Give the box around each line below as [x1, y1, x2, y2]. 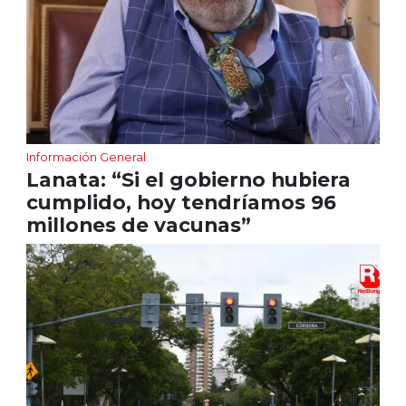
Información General [25, 150, 146, 165]
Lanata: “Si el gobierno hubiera [25, 168, 351, 192]
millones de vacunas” [25, 213, 251, 237]
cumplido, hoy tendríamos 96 [25, 190, 336, 215]
